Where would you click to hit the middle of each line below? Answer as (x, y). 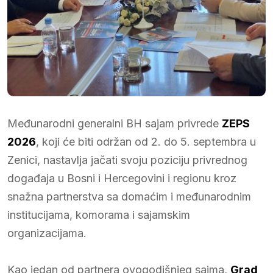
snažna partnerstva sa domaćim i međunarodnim (129, 196)
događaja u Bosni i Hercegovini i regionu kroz (122, 178)
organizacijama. (47, 233)
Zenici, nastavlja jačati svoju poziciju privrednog (127, 160)
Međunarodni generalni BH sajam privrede (115, 123)
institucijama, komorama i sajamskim (99, 214)
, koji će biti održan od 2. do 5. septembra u (146, 141)
